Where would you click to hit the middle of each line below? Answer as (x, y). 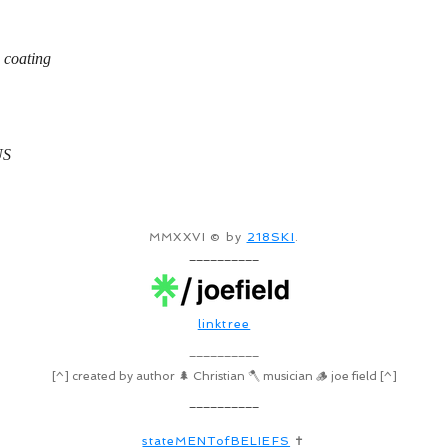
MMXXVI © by (198, 237)
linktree (224, 324)
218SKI (270, 237)
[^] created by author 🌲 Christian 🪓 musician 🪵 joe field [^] (224, 376)
